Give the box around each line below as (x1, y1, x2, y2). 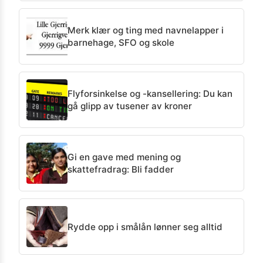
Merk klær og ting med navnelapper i (68, 25, 224, 36)
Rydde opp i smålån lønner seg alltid (68, 221, 222, 232)
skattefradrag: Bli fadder (68, 164, 174, 176)
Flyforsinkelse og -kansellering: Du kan (68, 88, 232, 100)
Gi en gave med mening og (68, 151, 181, 163)
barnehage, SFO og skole (68, 37, 174, 49)
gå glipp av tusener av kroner (68, 100, 192, 112)
